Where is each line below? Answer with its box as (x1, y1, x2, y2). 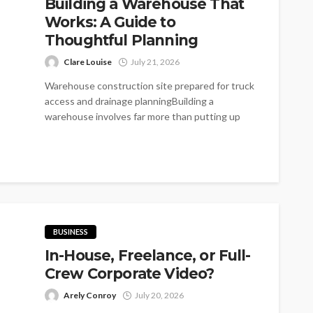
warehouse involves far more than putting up (45, 110, 240, 122)
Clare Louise (64, 56, 112, 67)
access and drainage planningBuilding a (45, 94, 214, 107)
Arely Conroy (64, 289, 116, 300)
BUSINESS (53, 226, 88, 236)
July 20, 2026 (135, 289, 184, 300)
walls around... (45, 125, 105, 138)
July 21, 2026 (131, 56, 180, 67)
